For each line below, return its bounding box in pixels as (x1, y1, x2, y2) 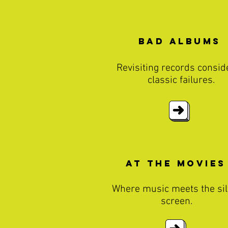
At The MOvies (126, 158, 226, 169)
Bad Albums (138, 36, 221, 47)
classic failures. (147, 74, 215, 87)
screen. (160, 195, 192, 208)
